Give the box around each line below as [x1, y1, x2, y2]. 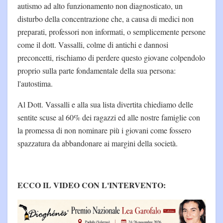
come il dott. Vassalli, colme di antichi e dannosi [17, 39, 168, 50]
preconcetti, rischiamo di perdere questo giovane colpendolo [17, 52, 205, 63]
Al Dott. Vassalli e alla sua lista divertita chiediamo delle [17, 99, 193, 110]
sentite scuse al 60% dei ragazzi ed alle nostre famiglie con [17, 111, 200, 122]
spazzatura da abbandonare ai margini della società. [17, 137, 178, 148]
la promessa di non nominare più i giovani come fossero [17, 124, 191, 135]
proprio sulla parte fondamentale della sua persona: [17, 65, 176, 76]
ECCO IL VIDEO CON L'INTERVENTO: [17, 179, 166, 191]
